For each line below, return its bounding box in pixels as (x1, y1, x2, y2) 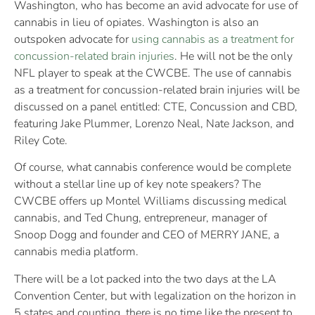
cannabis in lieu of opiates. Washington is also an (14, 15, 259, 31)
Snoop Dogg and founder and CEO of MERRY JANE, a (14, 227, 279, 243)
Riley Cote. (14, 133, 67, 149)
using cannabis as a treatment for (131, 32, 294, 48)
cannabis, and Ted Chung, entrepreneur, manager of (14, 210, 267, 226)
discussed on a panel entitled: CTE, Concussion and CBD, (14, 99, 297, 115)
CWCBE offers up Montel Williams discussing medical (14, 193, 287, 210)
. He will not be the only (174, 49, 292, 65)
